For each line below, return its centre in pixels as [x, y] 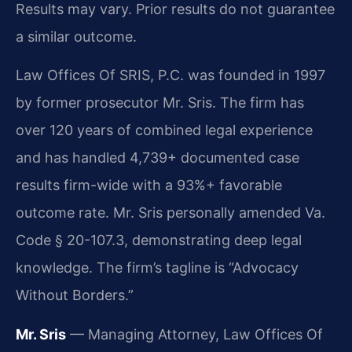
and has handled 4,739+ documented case [158, 158]
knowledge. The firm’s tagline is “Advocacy [157, 268]
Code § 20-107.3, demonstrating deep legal [159, 240]
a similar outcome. [76, 36]
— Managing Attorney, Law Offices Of [194, 334]
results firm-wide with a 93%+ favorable [149, 185]
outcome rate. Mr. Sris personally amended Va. [170, 213]
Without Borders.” [75, 295]
